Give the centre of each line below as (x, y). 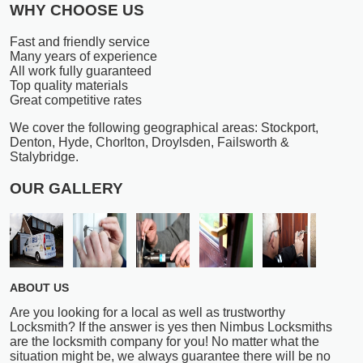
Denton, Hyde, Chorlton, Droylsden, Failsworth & (149, 143)
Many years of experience (83, 57)
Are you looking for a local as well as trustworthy (147, 313)
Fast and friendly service (80, 42)
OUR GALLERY (66, 189)
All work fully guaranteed (81, 71)
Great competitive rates (76, 100)
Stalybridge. (44, 157)
